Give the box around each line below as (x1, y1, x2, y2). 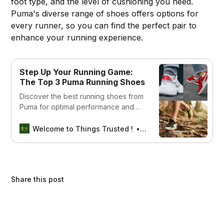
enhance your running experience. (11, 32, 143, 42)
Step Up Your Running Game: (19, 66, 133, 77)
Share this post (11, 174, 64, 183)
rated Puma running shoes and (19, 123, 120, 132)
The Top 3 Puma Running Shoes (19, 76, 145, 87)
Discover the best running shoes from (19, 91, 144, 100)
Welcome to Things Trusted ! (32, 124, 133, 133)
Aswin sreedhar (143, 124, 198, 133)
